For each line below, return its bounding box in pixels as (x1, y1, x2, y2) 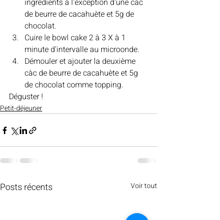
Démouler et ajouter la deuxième (25, 55, 137, 68)
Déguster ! (9, 91, 43, 103)
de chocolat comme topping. (25, 79, 125, 91)
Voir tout (131, 181, 157, 192)
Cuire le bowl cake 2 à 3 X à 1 (25, 32, 128, 44)
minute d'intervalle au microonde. (25, 44, 141, 56)
